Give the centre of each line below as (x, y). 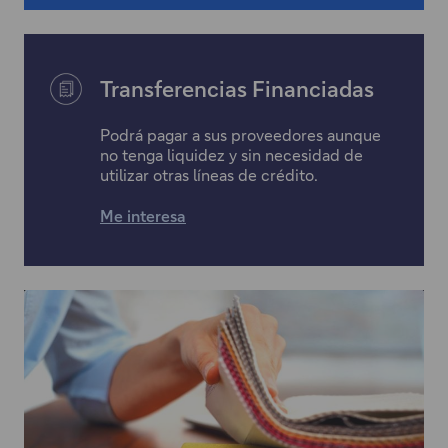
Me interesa (143, 216)
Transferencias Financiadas (237, 89)
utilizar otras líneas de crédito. (209, 175)
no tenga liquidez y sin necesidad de (231, 155)
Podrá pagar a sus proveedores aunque (240, 135)
